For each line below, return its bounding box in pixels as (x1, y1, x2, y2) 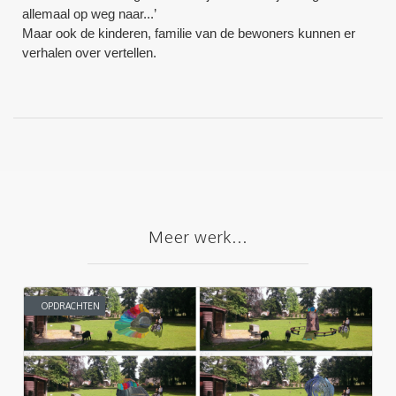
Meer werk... (148, 226, 247, 247)
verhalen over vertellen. (22, 44, 157, 60)
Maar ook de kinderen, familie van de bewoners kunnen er (22, 25, 356, 41)
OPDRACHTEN (42, 300, 100, 311)
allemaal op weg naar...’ (22, 5, 157, 21)
